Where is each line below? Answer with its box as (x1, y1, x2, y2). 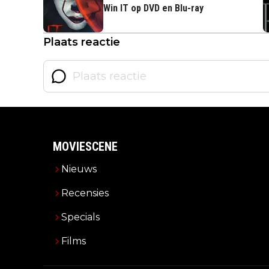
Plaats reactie (43, 35, 120, 49)
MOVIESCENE (53, 139, 118, 154)
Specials (61, 211, 100, 223)
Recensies (61, 187, 109, 199)
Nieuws (61, 163, 97, 175)
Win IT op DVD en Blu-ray (103, 2, 204, 14)
